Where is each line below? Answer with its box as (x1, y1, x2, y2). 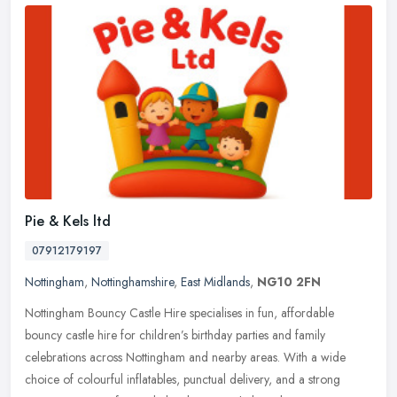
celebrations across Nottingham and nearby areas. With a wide (25, 348, 346, 367)
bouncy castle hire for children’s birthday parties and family (25, 326, 325, 345)
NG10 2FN (257, 273, 321, 292)
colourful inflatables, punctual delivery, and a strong (77, 370, 340, 389)
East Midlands (181, 273, 250, 292)
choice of (25, 370, 74, 389)
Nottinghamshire (91, 273, 174, 292)
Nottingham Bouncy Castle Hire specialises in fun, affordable (25, 304, 334, 323)
